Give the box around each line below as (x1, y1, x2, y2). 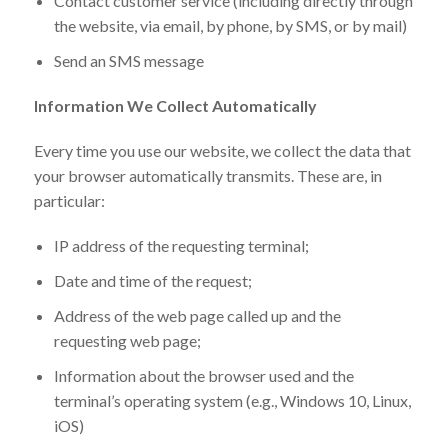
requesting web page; (53, 330, 201, 350)
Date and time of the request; (53, 270, 252, 290)
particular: (33, 190, 105, 210)
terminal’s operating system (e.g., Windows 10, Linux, (53, 390, 411, 410)
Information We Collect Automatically (33, 95, 317, 115)
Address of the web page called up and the (53, 305, 341, 325)
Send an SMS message (53, 50, 204, 70)
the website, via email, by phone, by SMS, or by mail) (53, 15, 407, 35)
